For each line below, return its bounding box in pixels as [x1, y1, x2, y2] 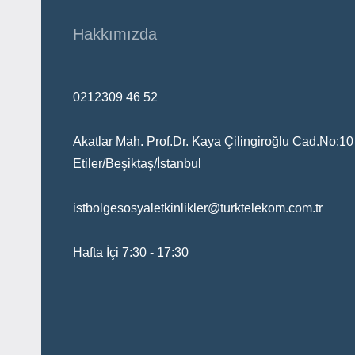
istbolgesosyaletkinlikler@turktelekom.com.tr [73, 200, 323, 215]
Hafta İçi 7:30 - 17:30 [73, 245, 189, 259]
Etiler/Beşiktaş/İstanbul [73, 156, 201, 170]
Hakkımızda [73, 25, 157, 43]
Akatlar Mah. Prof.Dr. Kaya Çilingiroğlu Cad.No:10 [73, 134, 353, 148]
